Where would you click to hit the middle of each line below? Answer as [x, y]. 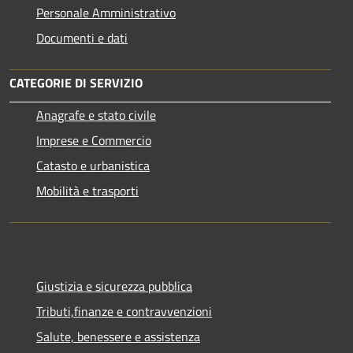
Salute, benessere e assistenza [118, 336]
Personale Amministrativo [106, 13]
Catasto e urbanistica [93, 165]
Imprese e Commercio [94, 140]
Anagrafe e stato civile [96, 115]
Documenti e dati [82, 38]
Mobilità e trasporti [87, 191]
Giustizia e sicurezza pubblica [114, 286]
